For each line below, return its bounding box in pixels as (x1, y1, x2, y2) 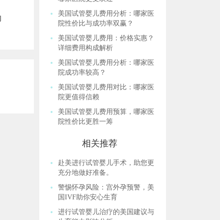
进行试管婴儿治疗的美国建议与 (58, 208, 155, 216)
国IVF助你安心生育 (58, 193, 118, 201)
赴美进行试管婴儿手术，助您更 (58, 159, 155, 166)
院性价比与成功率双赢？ (58, 20, 134, 27)
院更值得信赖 (58, 93, 100, 101)
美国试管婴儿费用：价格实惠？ (58, 34, 155, 42)
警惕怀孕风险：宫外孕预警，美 (58, 184, 155, 191)
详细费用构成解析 (58, 44, 113, 52)
